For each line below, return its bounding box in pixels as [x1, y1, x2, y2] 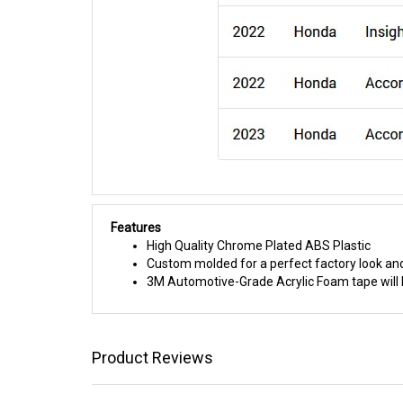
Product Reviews [92, 348, 213, 367]
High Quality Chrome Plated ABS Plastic [147, 238, 371, 253]
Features [111, 220, 161, 235]
